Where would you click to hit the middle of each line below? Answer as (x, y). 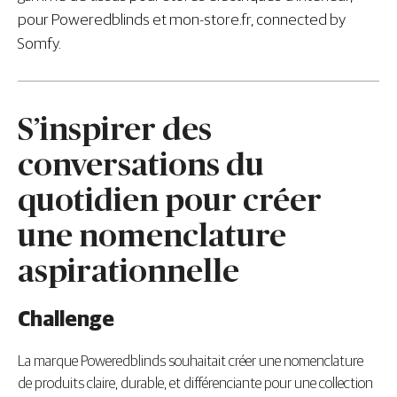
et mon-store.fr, (203, 20)
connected (292, 20)
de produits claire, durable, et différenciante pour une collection (195, 384)
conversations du (141, 166)
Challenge (66, 320)
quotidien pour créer (170, 201)
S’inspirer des (115, 130)
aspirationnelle (128, 272)
